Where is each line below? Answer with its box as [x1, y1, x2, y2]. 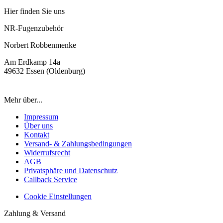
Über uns [24, 121, 53, 130]
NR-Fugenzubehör [4, 23, 63, 32]
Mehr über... [4, 95, 42, 104]
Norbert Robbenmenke [4, 40, 76, 49]
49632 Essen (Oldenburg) [4, 66, 85, 75]
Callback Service [24, 175, 77, 184]
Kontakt [24, 130, 49, 139]
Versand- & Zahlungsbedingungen [24, 139, 132, 148]
